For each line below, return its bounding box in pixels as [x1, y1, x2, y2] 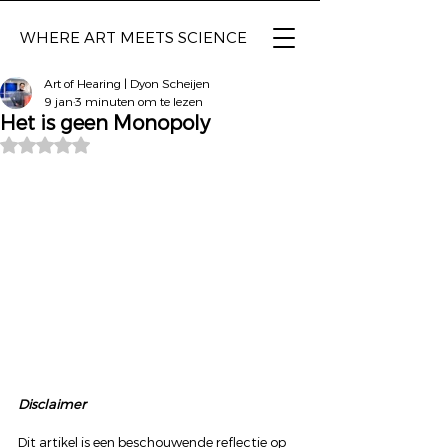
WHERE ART [20, 28, 116, 47]
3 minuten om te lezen [75, 94, 203, 109]
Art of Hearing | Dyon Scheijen [44, 76, 210, 91]
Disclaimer [18, 396, 86, 413]
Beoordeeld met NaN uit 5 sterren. [44, 134, 265, 152]
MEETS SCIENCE [120, 28, 247, 47]
